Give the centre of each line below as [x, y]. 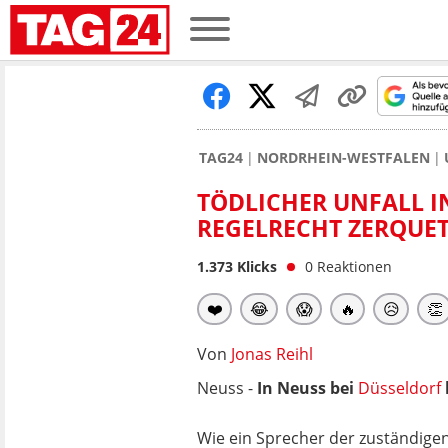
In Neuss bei [307, 388]
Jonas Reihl [272, 354]
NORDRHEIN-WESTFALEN [343, 157]
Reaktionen [354, 266]
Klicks [255, 266]
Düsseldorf [399, 388]
